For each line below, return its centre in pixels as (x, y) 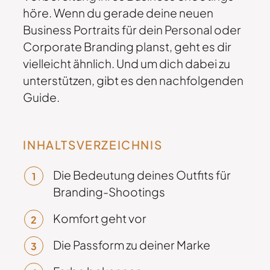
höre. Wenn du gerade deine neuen (118, 12)
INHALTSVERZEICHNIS (93, 145)
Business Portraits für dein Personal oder (132, 29)
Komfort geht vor (100, 218)
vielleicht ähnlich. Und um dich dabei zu (127, 63)
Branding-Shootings (109, 192)
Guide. (42, 97)
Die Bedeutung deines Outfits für (142, 175)
